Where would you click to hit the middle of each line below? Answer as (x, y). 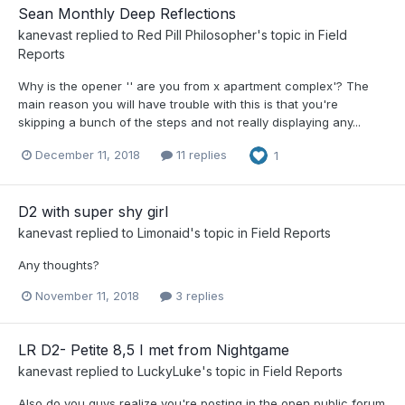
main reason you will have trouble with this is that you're (178, 104)
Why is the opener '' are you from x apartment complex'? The (193, 85)
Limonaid (164, 232)
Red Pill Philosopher (197, 34)
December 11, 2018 (88, 155)
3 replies (198, 295)
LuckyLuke (170, 371)
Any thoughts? (59, 264)
